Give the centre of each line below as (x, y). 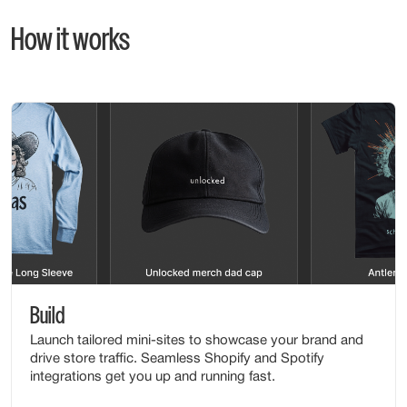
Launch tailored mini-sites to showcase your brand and (197, 341)
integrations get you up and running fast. (153, 377)
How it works (70, 41)
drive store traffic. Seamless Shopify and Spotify (177, 359)
